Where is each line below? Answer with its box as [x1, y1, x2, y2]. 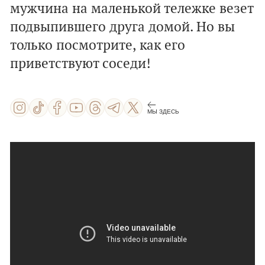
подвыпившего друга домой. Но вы [10, 19, 235, 35]
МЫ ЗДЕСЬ [147, 108, 179, 115]
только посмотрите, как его [10, 37, 185, 54]
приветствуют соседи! [10, 56, 151, 72]
